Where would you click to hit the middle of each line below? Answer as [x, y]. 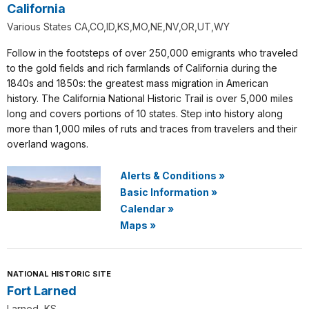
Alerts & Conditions [168, 176]
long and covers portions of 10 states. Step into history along [145, 113]
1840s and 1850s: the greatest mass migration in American [138, 83]
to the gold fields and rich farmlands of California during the [142, 68]
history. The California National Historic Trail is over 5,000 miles [150, 98]
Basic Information [165, 192]
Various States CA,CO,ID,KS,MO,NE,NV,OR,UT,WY [118, 27]
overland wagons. [48, 144]
